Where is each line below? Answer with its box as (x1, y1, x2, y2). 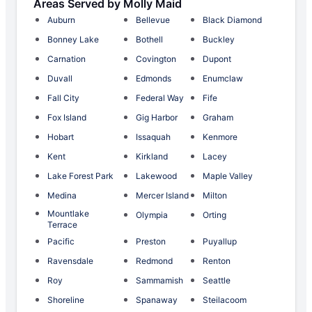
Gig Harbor (135, 112, 178, 123)
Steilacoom (203, 295, 247, 306)
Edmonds (135, 73, 171, 84)
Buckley (203, 34, 235, 45)
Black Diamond (203, 15, 263, 26)
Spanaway (135, 295, 178, 306)
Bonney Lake (47, 34, 99, 45)
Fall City (47, 93, 79, 104)
